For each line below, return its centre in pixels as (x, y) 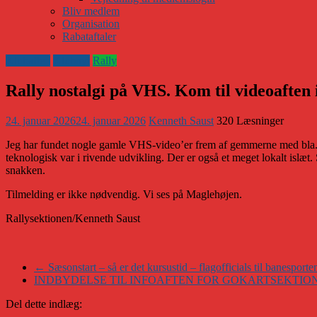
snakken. (25, 170)
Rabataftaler (89, 36)
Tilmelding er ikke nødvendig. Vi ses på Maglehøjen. (124, 194)
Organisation (91, 23)
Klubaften (28, 60)
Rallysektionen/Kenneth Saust (73, 218)
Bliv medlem (91, 11)
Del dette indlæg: (44, 304)
